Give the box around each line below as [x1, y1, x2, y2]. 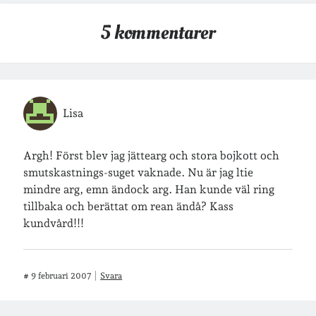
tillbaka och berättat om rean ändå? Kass [23, 200, 234, 213]
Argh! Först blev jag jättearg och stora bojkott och [23, 149, 280, 162]
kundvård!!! [23, 217, 85, 230]
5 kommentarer [101, 19, 215, 47]
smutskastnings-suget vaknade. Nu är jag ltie [23, 166, 254, 179]
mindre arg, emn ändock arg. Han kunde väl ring [23, 183, 275, 196]
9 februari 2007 [31, 271, 92, 281]
